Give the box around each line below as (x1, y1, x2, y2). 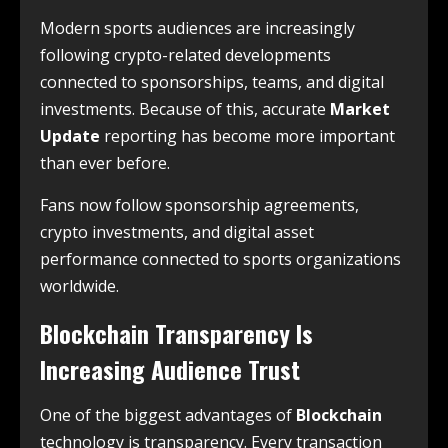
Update (40, 124, 100, 147)
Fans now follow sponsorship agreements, (40, 193, 359, 216)
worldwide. (40, 274, 119, 297)
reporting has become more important (100, 124, 395, 147)
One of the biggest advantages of (40, 403, 296, 426)
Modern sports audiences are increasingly (40, 16, 355, 39)
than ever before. (40, 151, 170, 174)
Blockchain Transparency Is (40, 314, 313, 351)
